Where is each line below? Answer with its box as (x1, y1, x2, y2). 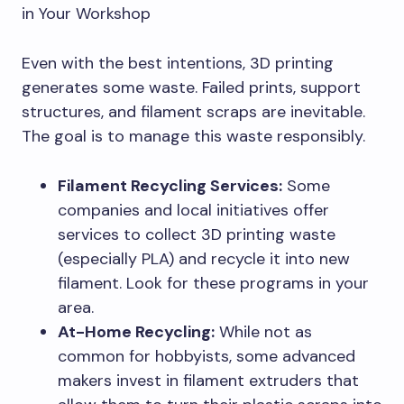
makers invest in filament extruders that (58, 369, 359, 391)
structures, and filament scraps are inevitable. (22, 100, 365, 123)
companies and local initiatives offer (58, 198, 329, 221)
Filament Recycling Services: (58, 174, 282, 197)
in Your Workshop (22, 2, 151, 24)
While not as (215, 320, 312, 343)
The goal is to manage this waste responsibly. (22, 124, 365, 147)
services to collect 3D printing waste (58, 223, 335, 245)
